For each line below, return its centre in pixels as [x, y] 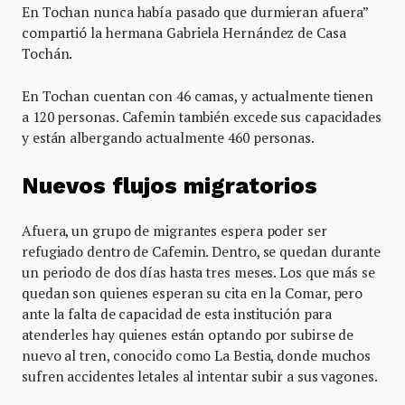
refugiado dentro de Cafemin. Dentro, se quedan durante [201, 252]
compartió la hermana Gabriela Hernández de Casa [184, 32]
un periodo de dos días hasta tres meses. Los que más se [198, 273]
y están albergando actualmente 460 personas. [168, 137]
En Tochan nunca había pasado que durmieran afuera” [195, 11]
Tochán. [49, 53]
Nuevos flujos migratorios [173, 186]
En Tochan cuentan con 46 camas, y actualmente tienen [198, 95]
